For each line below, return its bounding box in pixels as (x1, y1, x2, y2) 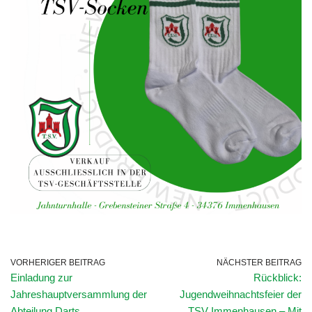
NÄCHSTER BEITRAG (217, 257, 302, 267)
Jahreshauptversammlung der (10, 288, 147, 300)
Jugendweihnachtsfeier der (180, 288, 302, 300)
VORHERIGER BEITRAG (10, 257, 105, 267)
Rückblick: (253, 271, 302, 283)
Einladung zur (10, 271, 72, 283)
